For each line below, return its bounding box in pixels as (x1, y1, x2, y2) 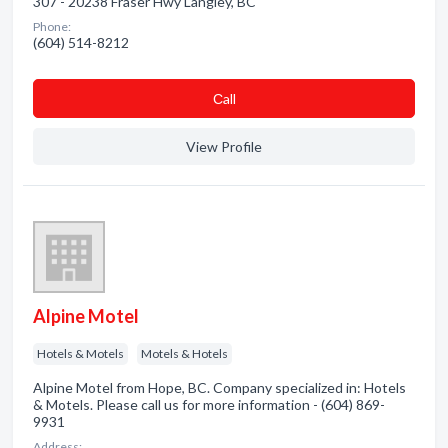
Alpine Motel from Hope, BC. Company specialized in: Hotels (33, 379, 406, 396)
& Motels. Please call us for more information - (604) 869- (33, 396, 385, 413)
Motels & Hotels (141, 346, 228, 361)
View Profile (186, 138, 262, 155)
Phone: (33, 19, 71, 34)
